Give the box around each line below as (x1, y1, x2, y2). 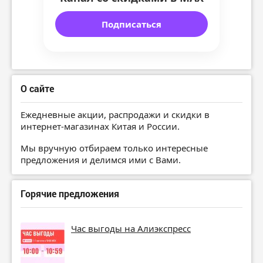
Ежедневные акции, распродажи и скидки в (21, 109, 210, 121)
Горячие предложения (21, 187, 119, 200)
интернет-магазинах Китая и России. (21, 120, 180, 133)
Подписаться (102, 18, 161, 31)
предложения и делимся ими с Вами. (21, 153, 181, 166)
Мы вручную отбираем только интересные (21, 141, 208, 154)
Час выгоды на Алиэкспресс (71, 222, 191, 234)
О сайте (21, 82, 54, 95)
